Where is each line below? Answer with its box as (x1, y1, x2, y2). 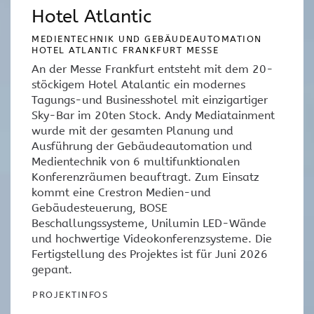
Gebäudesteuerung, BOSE (32, 201, 168, 215)
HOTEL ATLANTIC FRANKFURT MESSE (32, 45, 219, 56)
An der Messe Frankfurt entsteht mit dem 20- (32, 62, 273, 76)
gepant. (32, 263, 72, 277)
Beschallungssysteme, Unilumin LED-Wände (32, 217, 266, 231)
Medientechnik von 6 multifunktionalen (32, 155, 240, 169)
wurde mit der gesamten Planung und (32, 124, 233, 138)
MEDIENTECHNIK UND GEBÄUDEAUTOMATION (32, 34, 262, 45)
